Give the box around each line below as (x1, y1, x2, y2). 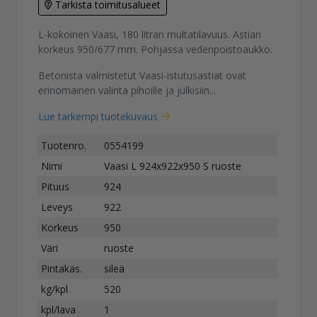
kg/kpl (41, 282, 69, 296)
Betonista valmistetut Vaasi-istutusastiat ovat (38, 68, 247, 82)
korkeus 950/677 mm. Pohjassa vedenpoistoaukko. (38, 42, 273, 56)
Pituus (41, 179, 70, 193)
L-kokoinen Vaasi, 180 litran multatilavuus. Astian (38, 27, 262, 41)
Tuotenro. (41, 138, 87, 152)
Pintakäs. (41, 261, 83, 275)
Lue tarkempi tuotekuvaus (38, 109, 158, 123)
